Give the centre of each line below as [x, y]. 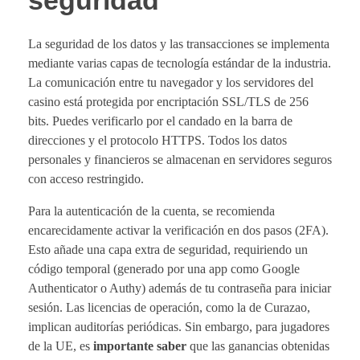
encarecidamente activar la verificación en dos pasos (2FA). [178, 231]
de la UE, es [61, 346]
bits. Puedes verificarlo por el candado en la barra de [160, 121]
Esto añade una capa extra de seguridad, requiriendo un [168, 250]
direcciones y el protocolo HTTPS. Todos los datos [157, 141]
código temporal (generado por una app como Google [164, 269]
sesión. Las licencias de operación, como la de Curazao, [169, 308]
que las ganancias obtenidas [258, 346]
